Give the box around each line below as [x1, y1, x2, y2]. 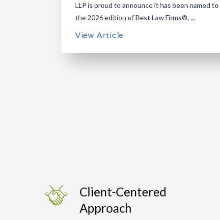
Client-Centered [79, 185, 166, 199]
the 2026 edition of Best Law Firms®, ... [75, 13, 195, 22]
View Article [75, 30, 124, 40]
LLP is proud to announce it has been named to [75, 1, 219, 10]
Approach [79, 201, 132, 216]
